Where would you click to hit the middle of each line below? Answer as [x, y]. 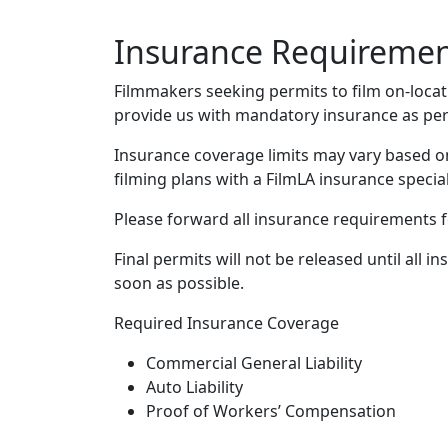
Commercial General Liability [254, 363]
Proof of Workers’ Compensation [271, 411]
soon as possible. [179, 283]
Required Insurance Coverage [226, 323]
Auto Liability [194, 387]
